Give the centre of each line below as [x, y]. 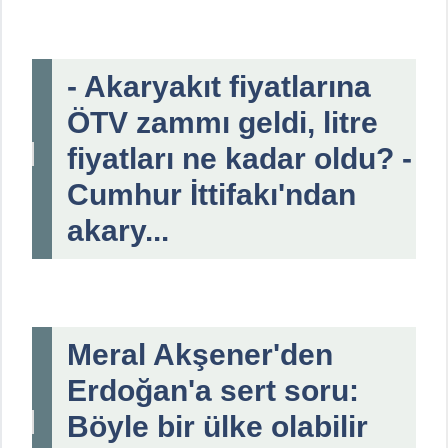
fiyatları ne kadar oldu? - [239, 158]
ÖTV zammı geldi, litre [222, 122]
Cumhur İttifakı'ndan [211, 194]
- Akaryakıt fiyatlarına [219, 86]
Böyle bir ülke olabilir [217, 426]
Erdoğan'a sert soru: [213, 390]
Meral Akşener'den [200, 354]
